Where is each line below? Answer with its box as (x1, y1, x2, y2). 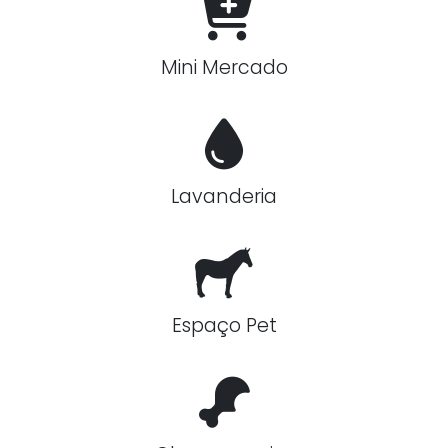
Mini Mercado (160, 53, 288, 81)
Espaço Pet (171, 311, 277, 339)
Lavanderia (171, 182, 277, 210)
